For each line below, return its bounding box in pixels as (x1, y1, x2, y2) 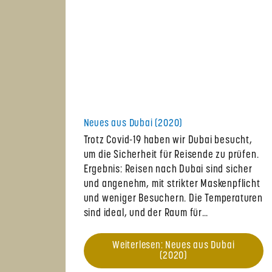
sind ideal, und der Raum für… (83, 208, 208, 219)
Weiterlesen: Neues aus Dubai (112, 240, 235, 251)
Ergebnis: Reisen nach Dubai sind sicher (83, 165, 253, 175)
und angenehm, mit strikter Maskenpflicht (83, 179, 260, 190)
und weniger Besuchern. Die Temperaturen (83, 194, 263, 205)
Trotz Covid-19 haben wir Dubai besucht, (83, 135, 253, 146)
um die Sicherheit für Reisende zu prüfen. (83, 150, 259, 161)
